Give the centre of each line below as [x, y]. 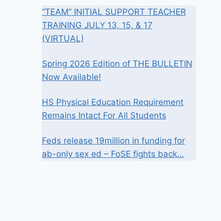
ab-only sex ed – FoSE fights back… [113, 154]
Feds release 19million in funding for [113, 141]
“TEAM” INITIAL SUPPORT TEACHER [114, 12]
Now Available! [71, 77]
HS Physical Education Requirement [112, 102]
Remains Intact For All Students [104, 115]
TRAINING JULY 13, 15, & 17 [97, 25]
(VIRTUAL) [63, 38]
